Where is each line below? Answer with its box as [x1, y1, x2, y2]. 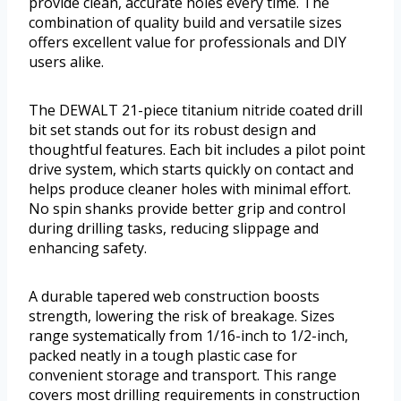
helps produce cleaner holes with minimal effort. [29, 178, 351, 199]
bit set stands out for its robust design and [29, 119, 316, 140]
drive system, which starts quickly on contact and [29, 158, 354, 179]
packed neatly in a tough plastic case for [29, 345, 297, 365]
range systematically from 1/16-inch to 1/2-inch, [29, 325, 348, 346]
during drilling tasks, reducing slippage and [29, 218, 319, 238]
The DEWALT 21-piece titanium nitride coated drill [29, 99, 363, 120]
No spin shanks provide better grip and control [29, 198, 346, 218]
